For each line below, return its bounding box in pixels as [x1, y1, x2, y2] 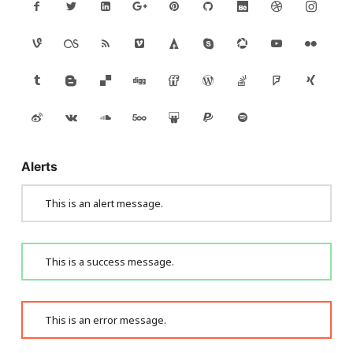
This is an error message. [45, 313, 167, 328]
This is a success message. [45, 255, 175, 269]
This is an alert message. [45, 196, 164, 211]
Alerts [20, 158, 58, 174]
